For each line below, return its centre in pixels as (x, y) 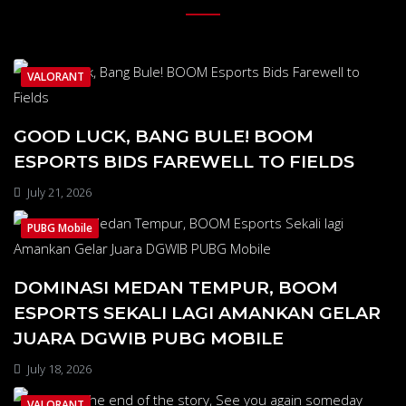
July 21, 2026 (58, 193)
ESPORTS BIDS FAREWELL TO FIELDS (184, 162)
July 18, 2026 (58, 369)
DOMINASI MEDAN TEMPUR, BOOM (176, 288)
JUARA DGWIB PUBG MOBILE (149, 338)
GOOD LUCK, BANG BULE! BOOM (164, 136)
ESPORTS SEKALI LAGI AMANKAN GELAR (197, 313)
